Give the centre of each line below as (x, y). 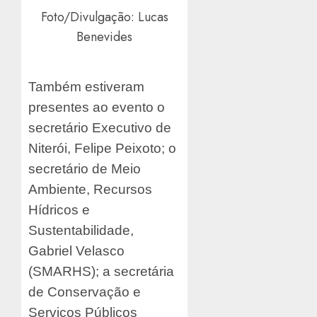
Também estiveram (86, 87)
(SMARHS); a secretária (101, 272)
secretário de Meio (85, 169)
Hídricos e (59, 210)
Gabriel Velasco (76, 251)
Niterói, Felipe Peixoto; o (102, 149)
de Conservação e (85, 292)
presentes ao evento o (97, 108)
